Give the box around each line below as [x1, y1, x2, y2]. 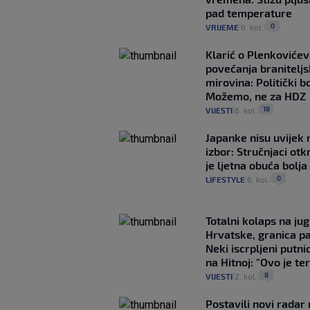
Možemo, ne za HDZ [206, 89, 306, 102]
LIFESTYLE [206, 174, 245, 184]
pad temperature [206, 6, 292, 19]
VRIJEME [206, 21, 239, 32]
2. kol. [235, 271, 257, 281]
